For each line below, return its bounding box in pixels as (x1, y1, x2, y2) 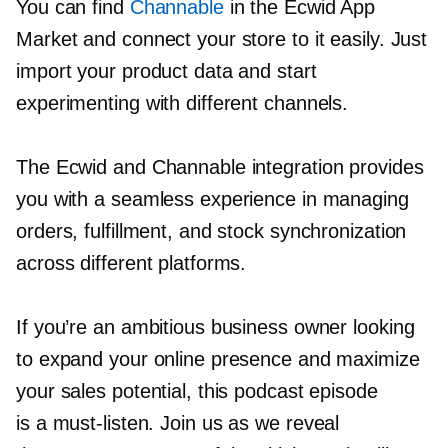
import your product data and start (16, 60, 317, 83)
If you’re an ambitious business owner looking (16, 316, 415, 339)
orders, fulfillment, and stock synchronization (16, 220, 407, 243)
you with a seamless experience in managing (16, 188, 409, 211)
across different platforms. (16, 252, 247, 275)
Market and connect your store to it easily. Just (16, 28, 428, 51)
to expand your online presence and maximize (16, 348, 420, 371)
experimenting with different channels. (16, 92, 349, 115)
